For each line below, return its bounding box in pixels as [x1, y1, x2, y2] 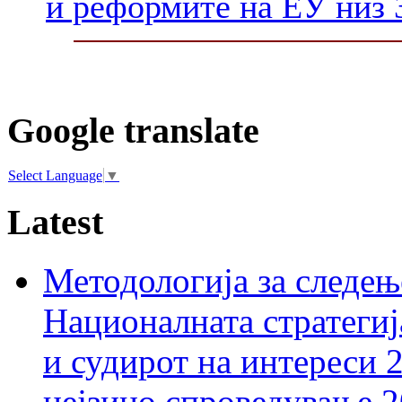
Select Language [8, 168, 102, 184]
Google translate [7, 109, 259, 151]
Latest [7, 202, 103, 243]
